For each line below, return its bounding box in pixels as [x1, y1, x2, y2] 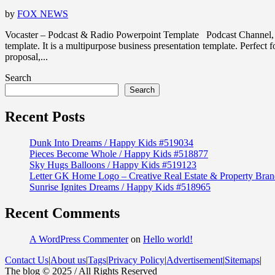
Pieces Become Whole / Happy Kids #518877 [29, 149, 208, 160]
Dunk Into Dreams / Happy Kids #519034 [29, 137, 193, 149]
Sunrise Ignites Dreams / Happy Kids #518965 [29, 182, 211, 193]
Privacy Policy [108, 254, 165, 265]
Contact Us [5, 254, 48, 265]
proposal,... [5, 52, 48, 63]
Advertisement [166, 254, 223, 265]
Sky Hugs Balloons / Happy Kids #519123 [29, 160, 196, 171]
